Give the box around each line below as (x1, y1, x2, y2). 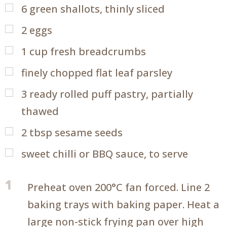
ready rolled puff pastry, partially (29, 87, 193, 101)
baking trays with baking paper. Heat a (27, 197, 219, 211)
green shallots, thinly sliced (29, 2, 165, 16)
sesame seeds (55, 125, 123, 139)
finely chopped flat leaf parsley (21, 65, 172, 80)
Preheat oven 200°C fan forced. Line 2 (27, 180, 210, 194)
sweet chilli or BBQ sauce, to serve (21, 146, 188, 161)
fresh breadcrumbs (50, 44, 146, 58)
